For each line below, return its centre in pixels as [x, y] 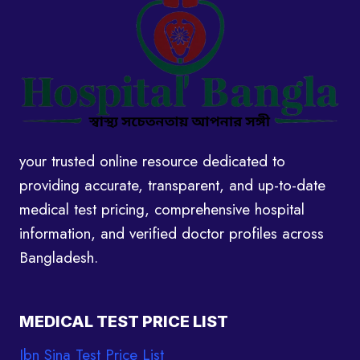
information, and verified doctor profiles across [172, 234]
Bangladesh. [59, 258]
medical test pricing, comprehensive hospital [162, 210]
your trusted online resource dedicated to [152, 162]
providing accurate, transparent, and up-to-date [172, 186]
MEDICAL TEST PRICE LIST [124, 322]
